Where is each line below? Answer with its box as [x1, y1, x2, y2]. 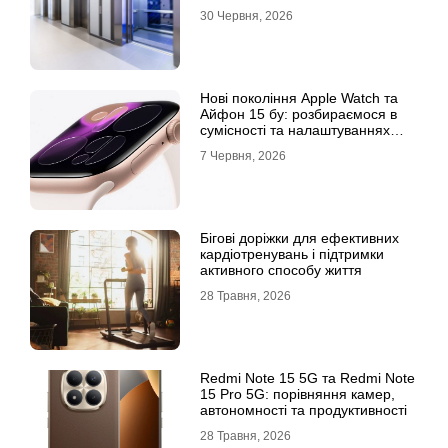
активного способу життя [200, 262, 362, 278]
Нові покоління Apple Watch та [200, 90, 398, 106]
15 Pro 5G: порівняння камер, [200, 386, 395, 402]
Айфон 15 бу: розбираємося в [200, 106, 397, 122]
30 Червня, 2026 [200, 9, 293, 23]
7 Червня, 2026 [200, 149, 286, 163]
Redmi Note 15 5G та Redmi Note [200, 370, 415, 386]
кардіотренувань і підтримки [200, 246, 384, 262]
